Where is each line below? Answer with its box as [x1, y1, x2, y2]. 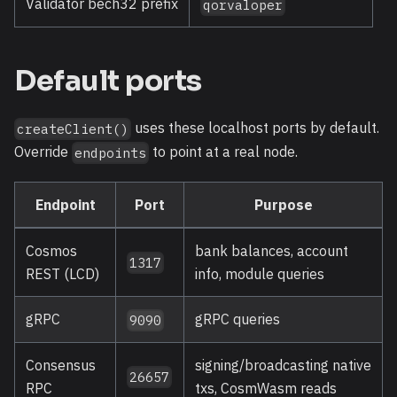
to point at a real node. [149, 143, 299, 161]
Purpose [253, 195, 313, 214]
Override [14, 143, 72, 161]
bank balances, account [195, 241, 348, 260]
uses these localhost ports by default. [131, 119, 380, 137]
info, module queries [195, 264, 324, 283]
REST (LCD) [26, 264, 99, 283]
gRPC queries [195, 309, 280, 328]
